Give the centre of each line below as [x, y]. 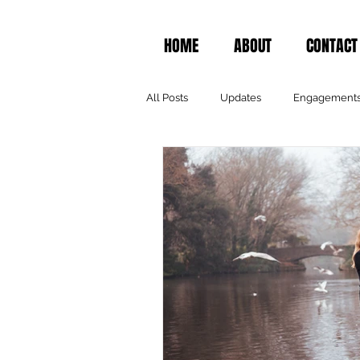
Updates [241, 97]
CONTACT [331, 45]
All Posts [167, 97]
